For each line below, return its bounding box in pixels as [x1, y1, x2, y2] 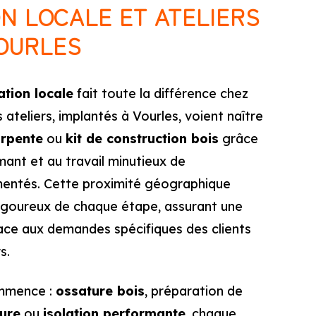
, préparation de [145, 283, 243, 299]
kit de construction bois [66, 130, 219, 147]
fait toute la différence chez [73, 85, 248, 102]
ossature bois [56, 283, 145, 299]
